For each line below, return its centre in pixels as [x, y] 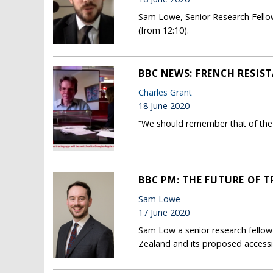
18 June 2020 [164, 106]
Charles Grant [165, 93]
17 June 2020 [164, 213]
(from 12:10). [164, 30]
